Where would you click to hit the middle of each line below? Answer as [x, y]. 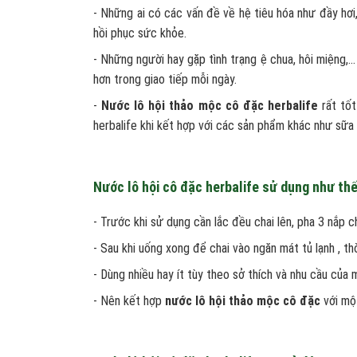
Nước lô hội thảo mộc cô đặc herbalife [210, 106]
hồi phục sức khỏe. [140, 33]
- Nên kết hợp [129, 301]
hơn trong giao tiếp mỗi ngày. [165, 79]
